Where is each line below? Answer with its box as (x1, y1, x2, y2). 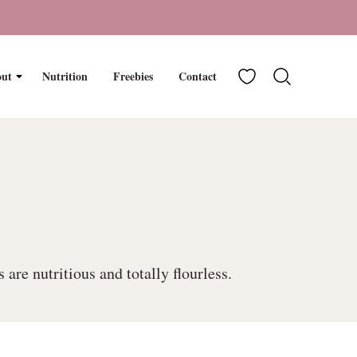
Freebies (113, 68, 153, 84)
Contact (178, 68, 217, 84)
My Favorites (245, 64, 304, 86)
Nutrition (42, 68, 88, 84)
